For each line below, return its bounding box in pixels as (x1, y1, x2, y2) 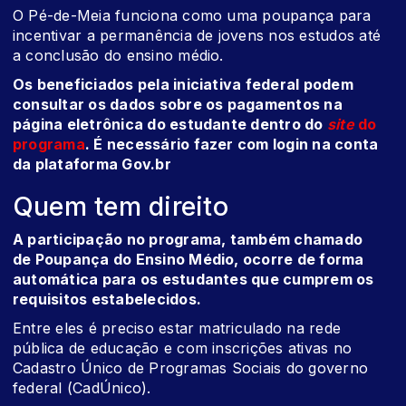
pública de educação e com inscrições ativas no (13, 339, 353, 358)
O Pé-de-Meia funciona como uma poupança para (13, 6, 372, 25)
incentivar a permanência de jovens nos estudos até (13, 26, 381, 45)
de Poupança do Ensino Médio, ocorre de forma (13, 250, 364, 269)
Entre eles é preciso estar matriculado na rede (13, 319, 342, 338)
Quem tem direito (13, 190, 228, 223)
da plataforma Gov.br (13, 155, 171, 174)
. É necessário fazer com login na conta (84, 135, 379, 154)
